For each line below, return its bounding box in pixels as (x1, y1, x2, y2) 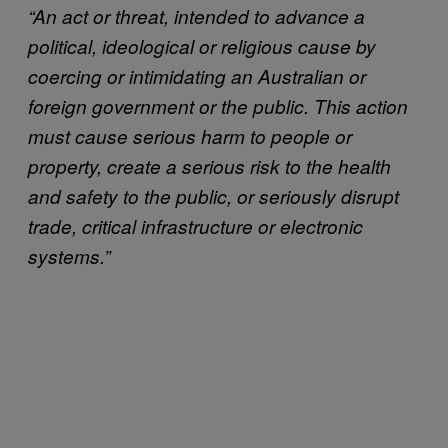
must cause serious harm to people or (28, 123, 352, 149)
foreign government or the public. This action (28, 93, 408, 119)
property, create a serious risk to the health (28, 153, 391, 179)
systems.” (28, 243, 110, 269)
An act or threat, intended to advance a (33, 3, 365, 29)
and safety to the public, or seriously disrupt (28, 183, 399, 209)
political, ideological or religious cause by (28, 33, 376, 59)
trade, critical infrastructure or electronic (28, 213, 363, 239)
